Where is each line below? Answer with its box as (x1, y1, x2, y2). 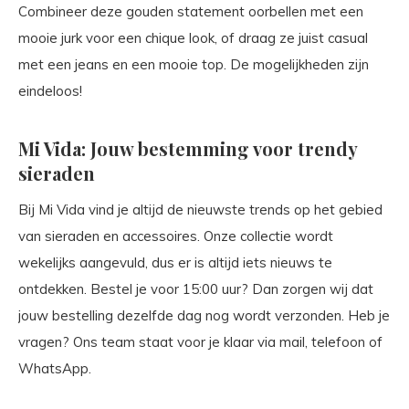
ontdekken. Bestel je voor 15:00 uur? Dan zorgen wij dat (18, 279, 373, 298)
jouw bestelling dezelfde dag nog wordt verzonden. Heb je (18, 306, 390, 324)
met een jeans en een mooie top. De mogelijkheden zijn (18, 55, 369, 73)
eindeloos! (18, 81, 82, 100)
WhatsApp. (18, 359, 91, 377)
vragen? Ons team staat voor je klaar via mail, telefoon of (18, 332, 383, 351)
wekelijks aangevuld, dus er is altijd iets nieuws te (18, 253, 332, 271)
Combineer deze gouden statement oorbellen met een (18, 2, 363, 20)
